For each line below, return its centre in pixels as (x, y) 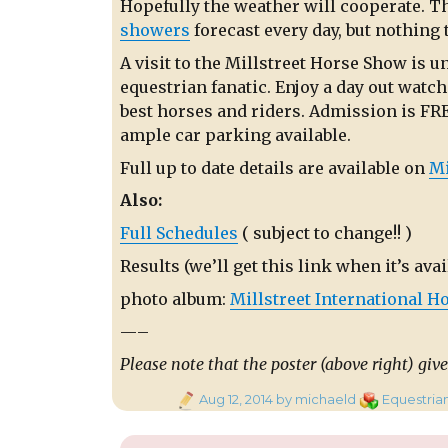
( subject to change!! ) (325, 233)
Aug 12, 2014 (236, 399)
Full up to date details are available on (274, 167)
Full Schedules (179, 233)
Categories (391, 398)
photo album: (175, 298)
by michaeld (314, 399)
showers (155, 30)
